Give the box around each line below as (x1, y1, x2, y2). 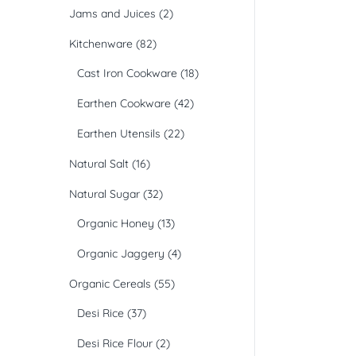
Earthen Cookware (77, 96, 171, 111)
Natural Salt (69, 157, 129, 172)
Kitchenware (69, 37, 133, 52)
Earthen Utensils (77, 126, 161, 141)
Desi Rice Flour (77, 336, 153, 351)
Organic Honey (77, 216, 154, 231)
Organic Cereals (69, 277, 151, 292)
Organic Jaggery (77, 246, 164, 261)
